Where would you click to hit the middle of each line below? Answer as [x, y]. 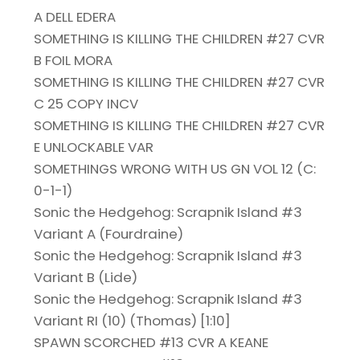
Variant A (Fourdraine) [109, 234]
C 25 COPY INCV [86, 104]
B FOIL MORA [74, 61]
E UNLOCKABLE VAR [94, 147]
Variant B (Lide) [86, 278]
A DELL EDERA [75, 17]
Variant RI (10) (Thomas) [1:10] [133, 321]
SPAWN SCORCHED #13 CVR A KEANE [151, 343]
